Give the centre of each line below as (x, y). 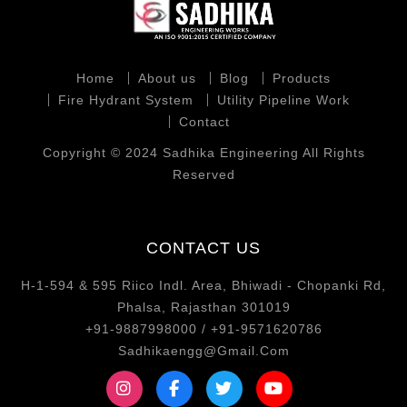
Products (302, 79)
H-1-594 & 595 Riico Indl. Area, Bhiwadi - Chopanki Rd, (203, 286)
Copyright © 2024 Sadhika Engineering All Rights (203, 153)
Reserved (203, 175)
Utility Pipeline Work (283, 100)
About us (167, 79)
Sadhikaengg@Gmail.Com (203, 351)
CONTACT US (203, 248)
